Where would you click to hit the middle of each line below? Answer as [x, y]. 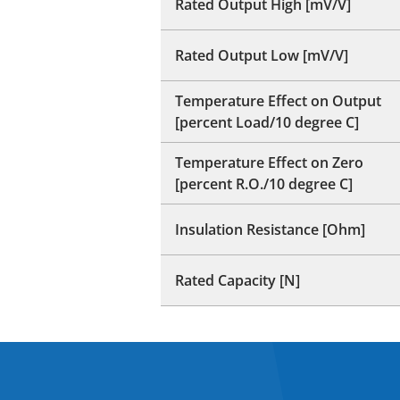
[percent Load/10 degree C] [267, 122]
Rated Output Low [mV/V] [262, 55]
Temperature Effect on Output [278, 100]
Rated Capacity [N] [237, 280]
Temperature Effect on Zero [269, 162]
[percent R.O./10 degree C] [264, 183]
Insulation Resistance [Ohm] [270, 229]
